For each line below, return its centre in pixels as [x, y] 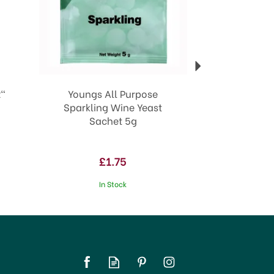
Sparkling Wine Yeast [113, 106]
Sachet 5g [113, 120]
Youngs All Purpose [113, 93]
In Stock [113, 183]
